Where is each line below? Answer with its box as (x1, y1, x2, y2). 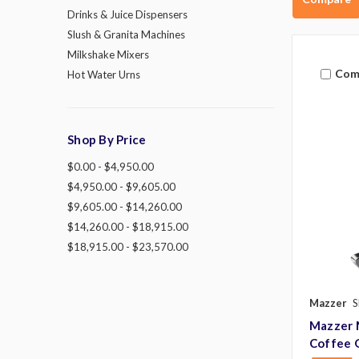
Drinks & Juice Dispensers (67, 8, 188, 22)
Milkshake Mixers (67, 48, 149, 62)
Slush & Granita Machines (67, 28, 185, 42)
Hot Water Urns (67, 68, 140, 82)
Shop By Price (67, 132, 147, 147)
